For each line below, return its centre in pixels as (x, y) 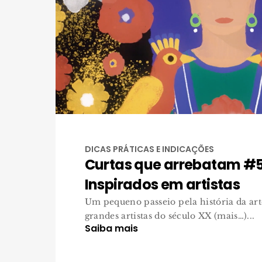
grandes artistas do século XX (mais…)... (170, 216)
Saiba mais (111, 228)
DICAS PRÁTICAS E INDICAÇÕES (149, 149)
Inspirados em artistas (162, 185)
